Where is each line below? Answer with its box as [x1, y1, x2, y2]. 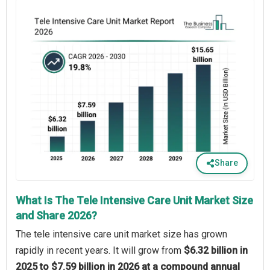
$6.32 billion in [184, 244, 248, 256]
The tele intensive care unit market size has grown [16, 228, 227, 240]
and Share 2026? [16, 209, 97, 222]
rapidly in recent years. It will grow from [16, 244, 184, 256]
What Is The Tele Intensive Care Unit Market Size [16, 193, 253, 207]
